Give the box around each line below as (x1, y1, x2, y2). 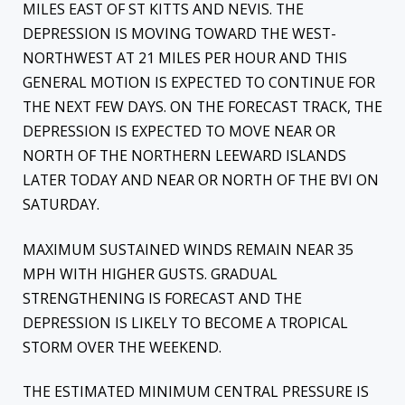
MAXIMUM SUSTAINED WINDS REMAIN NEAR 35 (23, 239, 353, 259)
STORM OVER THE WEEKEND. (23, 336, 221, 357)
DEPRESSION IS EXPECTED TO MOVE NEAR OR (23, 121, 335, 142)
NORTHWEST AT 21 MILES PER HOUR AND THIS (23, 48, 347, 69)
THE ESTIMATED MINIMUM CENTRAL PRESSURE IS (23, 381, 369, 401)
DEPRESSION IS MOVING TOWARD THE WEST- (23, 24, 336, 44)
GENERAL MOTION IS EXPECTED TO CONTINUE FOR (23, 72, 375, 93)
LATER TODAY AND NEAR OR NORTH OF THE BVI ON (23, 170, 379, 191)
